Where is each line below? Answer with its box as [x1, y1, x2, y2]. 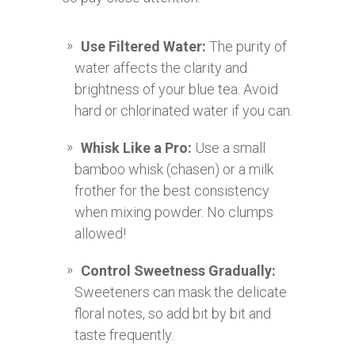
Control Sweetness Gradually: [81, 262, 276, 280]
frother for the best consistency [74, 182, 269, 200]
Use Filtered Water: [81, 38, 206, 55]
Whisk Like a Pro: [81, 139, 192, 157]
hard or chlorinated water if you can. [74, 102, 292, 120]
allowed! [74, 225, 126, 242]
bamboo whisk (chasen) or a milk [74, 161, 273, 178]
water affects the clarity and [74, 59, 247, 77]
